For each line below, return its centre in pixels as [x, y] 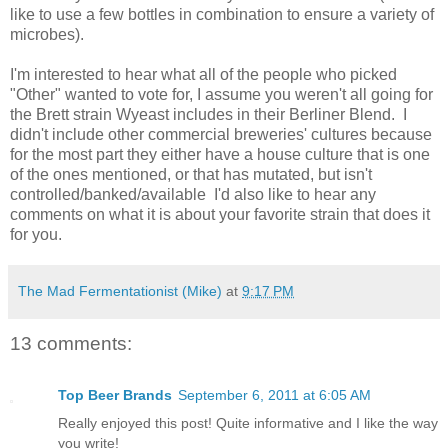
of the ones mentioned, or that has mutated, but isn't [191, 174]
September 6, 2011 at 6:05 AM [274, 395]
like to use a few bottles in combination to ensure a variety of [222, 14]
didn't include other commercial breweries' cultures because [221, 134]
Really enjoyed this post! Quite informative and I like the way [248, 423]
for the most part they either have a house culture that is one [220, 154]
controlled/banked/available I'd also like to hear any [193, 194]
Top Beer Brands [115, 395]
